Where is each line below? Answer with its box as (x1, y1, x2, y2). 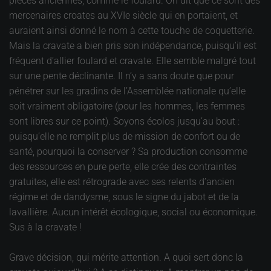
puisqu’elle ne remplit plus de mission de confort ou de (9, 131, 240, 142)
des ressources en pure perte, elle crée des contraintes (9, 161, 237, 172)
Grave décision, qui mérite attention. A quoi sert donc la (9, 252, 243, 263)
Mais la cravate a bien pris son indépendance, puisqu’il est (9, 40, 256, 51)
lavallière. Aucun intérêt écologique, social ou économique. (9, 206, 258, 218)
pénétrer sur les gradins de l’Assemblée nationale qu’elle (9, 85, 246, 97)
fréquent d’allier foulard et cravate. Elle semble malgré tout (9, 55, 256, 67)
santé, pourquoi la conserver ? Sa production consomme (9, 146, 247, 157)
